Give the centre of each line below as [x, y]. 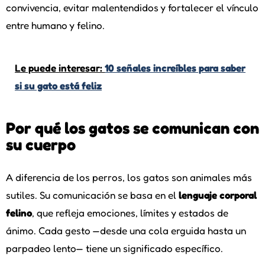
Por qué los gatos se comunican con [132, 128]
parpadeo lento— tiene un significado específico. [114, 248]
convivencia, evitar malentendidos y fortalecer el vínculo [132, 8]
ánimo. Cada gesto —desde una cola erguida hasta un [126, 231]
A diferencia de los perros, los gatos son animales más [129, 177]
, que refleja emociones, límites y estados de [130, 213]
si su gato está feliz [58, 86]
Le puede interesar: [60, 68]
